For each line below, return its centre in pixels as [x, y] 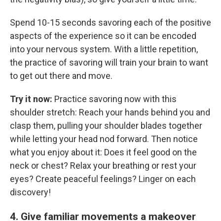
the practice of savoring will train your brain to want [109, 62]
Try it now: [31, 99]
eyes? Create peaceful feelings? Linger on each [103, 179]
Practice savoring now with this [114, 99]
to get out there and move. [61, 76]
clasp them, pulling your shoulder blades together [106, 126]
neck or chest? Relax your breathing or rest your [103, 166]
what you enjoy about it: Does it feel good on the [103, 152]
